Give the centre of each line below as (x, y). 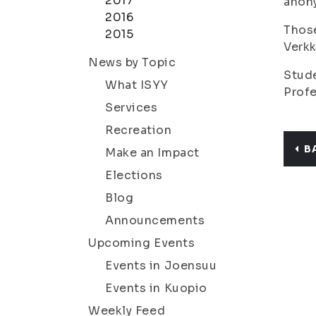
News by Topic (132, 62)
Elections (134, 175)
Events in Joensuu (161, 266)
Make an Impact (152, 153)
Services (132, 108)
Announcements (155, 220)
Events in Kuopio (156, 288)
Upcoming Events (142, 243)
